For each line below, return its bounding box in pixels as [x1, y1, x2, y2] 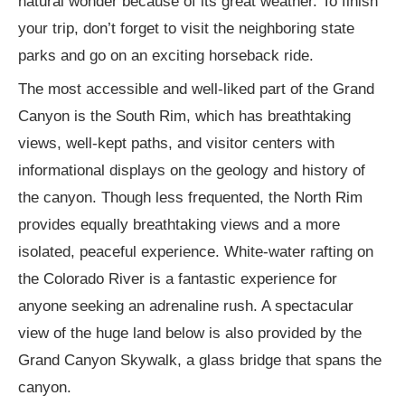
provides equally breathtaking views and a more [18, 215, 340, 233]
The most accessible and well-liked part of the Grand [18, 80, 374, 98]
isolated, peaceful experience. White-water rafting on [18, 242, 373, 260]
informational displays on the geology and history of [18, 161, 365, 179]
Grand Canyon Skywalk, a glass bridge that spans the [18, 351, 381, 369]
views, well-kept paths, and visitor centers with [18, 134, 334, 152]
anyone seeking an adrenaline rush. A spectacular [18, 297, 353, 315]
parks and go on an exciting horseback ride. [18, 46, 314, 64]
